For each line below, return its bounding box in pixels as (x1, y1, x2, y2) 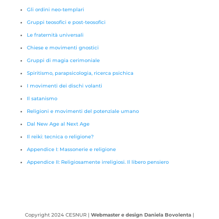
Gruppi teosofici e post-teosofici (26, 19, 106, 25)
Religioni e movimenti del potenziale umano (26, 108, 139, 114)
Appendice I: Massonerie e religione (26, 146, 116, 153)
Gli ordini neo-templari (26, 6, 84, 13)
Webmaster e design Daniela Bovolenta (90, 212, 191, 218)
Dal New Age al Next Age (26, 121, 89, 127)
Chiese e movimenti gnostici (26, 44, 99, 51)
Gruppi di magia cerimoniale (26, 57, 100, 64)
